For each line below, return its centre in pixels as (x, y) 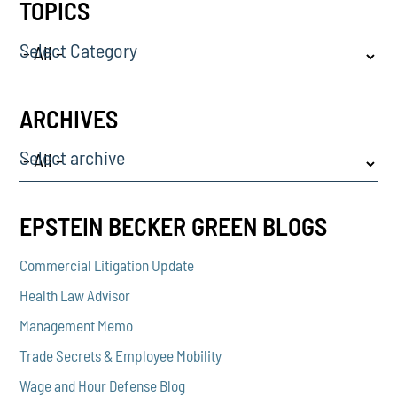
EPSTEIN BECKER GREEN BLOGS (174, 226)
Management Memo (77, 326)
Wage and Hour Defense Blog (103, 386)
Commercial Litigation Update (107, 265)
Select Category (79, 49)
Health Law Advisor (75, 296)
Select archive (73, 157)
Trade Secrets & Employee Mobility (121, 356)
